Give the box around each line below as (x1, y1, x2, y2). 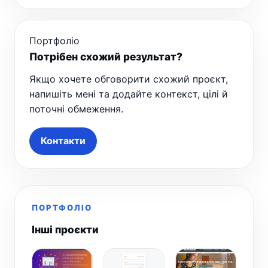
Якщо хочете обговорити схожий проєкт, (29, 72, 228, 85)
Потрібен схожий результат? (29, 50, 182, 63)
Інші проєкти (32, 223, 99, 236)
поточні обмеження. (29, 102, 123, 115)
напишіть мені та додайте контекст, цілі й (29, 87, 228, 100)
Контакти (41, 135, 86, 147)
